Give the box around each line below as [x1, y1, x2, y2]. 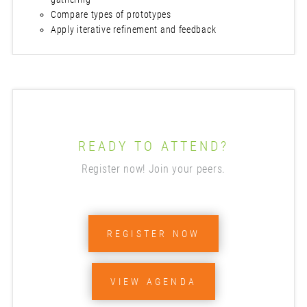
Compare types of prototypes [50, 9, 171, 21]
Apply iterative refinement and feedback [50, 24, 217, 36]
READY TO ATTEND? [78, 138, 229, 155]
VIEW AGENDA [110, 276, 197, 288]
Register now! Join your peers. [82, 162, 225, 176]
